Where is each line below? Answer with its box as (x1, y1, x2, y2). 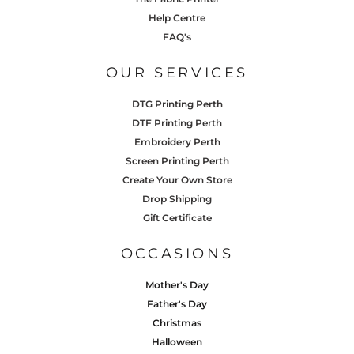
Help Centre (149, 11, 205, 24)
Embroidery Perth (134, 135, 220, 148)
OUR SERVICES (105, 63, 249, 81)
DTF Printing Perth (132, 116, 222, 129)
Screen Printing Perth (125, 154, 229, 167)
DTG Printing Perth (131, 97, 223, 110)
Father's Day (147, 297, 207, 310)
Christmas (153, 316, 201, 329)
